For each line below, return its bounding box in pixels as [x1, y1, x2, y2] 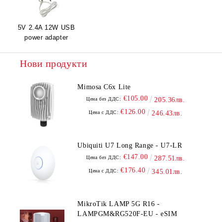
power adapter [24, 34, 68, 41]
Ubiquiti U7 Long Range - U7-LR [77, 142, 182, 149]
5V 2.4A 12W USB [17, 24, 75, 31]
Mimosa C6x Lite [77, 83, 131, 91]
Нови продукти [20, 58, 88, 69]
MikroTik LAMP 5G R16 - [77, 200, 160, 208]
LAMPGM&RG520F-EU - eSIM [77, 210, 177, 218]
